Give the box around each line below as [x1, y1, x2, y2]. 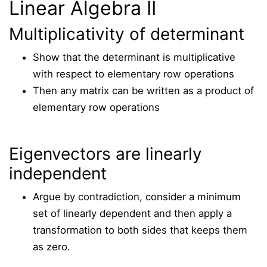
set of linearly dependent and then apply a [33, 207, 232, 219]
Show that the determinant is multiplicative [33, 51, 235, 63]
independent [9, 163, 107, 184]
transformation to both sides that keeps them [33, 224, 247, 236]
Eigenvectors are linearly [9, 144, 202, 164]
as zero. [33, 241, 70, 253]
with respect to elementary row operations [33, 68, 234, 80]
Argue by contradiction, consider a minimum [33, 191, 241, 203]
